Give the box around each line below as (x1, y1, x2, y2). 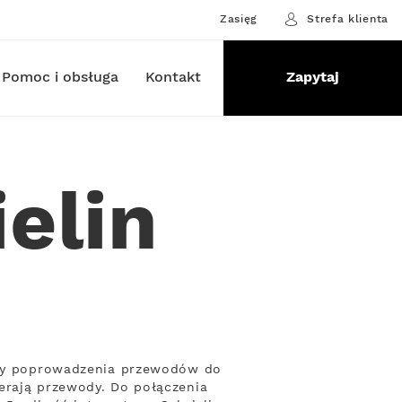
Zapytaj (285, 68, 339, 87)
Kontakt (144, 68, 201, 87)
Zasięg (219, 12, 258, 26)
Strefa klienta (307, 12, 389, 26)
